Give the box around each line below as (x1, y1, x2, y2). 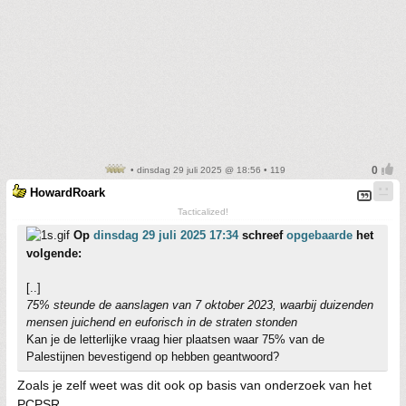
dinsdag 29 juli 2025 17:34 (93, 227, 238, 242)
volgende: (26, 246, 82, 260)
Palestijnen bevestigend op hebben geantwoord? (26, 349, 279, 363)
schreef (238, 227, 286, 242)
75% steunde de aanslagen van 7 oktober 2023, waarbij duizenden (26, 297, 373, 312)
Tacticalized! (177, 206, 228, 217)
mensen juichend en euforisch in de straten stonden (26, 314, 297, 329)
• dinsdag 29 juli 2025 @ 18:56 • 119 (128, 164, 285, 175)
